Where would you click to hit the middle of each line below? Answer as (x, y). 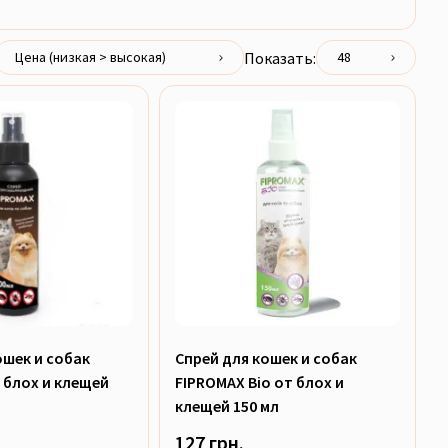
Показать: (280, 57)
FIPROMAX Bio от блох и (259, 382)
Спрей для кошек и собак (265, 358)
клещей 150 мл (226, 406)
